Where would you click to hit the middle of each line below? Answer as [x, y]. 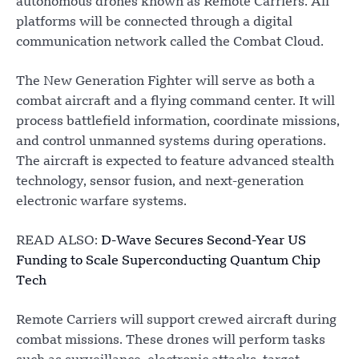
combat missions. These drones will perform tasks [171, 341]
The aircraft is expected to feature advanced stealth [175, 162]
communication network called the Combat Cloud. [170, 43]
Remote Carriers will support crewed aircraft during [176, 321]
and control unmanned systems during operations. [171, 142]
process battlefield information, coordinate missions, [178, 122]
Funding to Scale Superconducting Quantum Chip [168, 262]
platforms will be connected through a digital [154, 23]
